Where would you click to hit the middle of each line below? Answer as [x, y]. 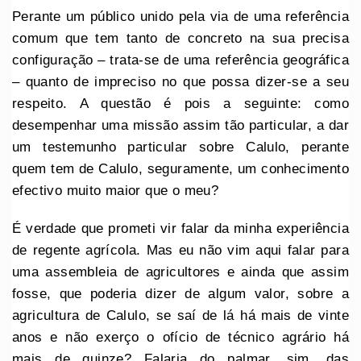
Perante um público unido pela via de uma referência [180, 17]
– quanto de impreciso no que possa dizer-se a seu [180, 82]
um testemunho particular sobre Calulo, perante [180, 147]
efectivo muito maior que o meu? [116, 191]
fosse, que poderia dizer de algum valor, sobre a [180, 294]
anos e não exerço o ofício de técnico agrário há [180, 338]
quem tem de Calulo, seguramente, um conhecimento [180, 169]
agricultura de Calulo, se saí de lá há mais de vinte [180, 316]
